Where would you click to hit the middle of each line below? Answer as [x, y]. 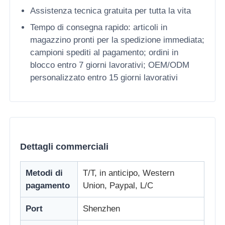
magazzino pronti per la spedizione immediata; [118, 40]
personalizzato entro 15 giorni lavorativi [104, 77]
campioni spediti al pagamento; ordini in [104, 52]
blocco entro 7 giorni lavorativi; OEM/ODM [110, 65]
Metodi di [44, 173]
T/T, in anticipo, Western [129, 173]
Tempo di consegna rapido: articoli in [99, 27]
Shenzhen [102, 208]
